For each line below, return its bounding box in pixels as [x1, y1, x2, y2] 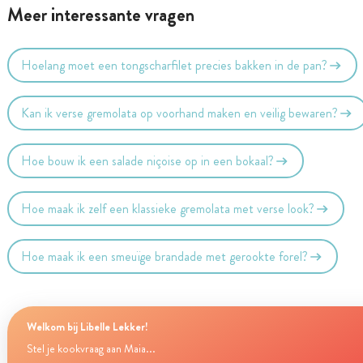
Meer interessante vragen [6, 2, 194, 28]
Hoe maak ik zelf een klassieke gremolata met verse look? [21, 199, 315, 218]
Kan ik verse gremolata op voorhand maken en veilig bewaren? [21, 103, 339, 122]
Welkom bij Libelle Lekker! [26, 318, 148, 335]
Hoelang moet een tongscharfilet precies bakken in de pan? [21, 55, 328, 75]
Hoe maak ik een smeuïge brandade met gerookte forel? [21, 246, 309, 266]
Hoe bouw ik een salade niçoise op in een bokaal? [21, 151, 275, 170]
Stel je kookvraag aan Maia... [26, 341, 156, 357]
